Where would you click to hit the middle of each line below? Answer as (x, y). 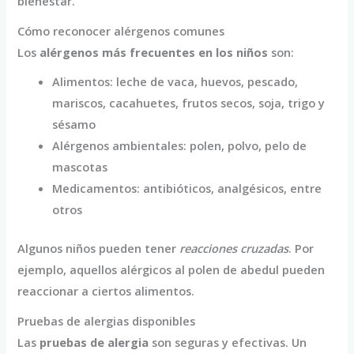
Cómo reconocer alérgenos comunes (121, 30)
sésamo (74, 124)
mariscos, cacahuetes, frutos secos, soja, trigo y (189, 103)
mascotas (80, 167)
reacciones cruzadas (234, 249)
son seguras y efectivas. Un (228, 343)
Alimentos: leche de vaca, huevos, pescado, (175, 82)
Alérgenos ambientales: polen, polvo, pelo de (180, 146)
